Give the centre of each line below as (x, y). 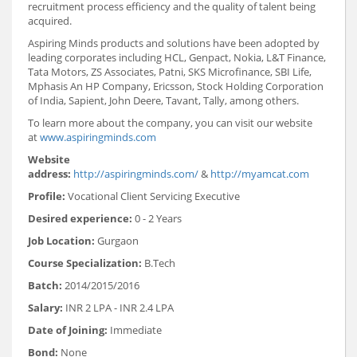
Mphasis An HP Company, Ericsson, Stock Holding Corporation (176, 86)
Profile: (47, 196)
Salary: (47, 308)
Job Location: (61, 241)
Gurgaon (117, 241)
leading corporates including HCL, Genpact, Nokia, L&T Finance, (177, 58)
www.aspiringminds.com (98, 137)
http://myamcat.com (260, 174)
